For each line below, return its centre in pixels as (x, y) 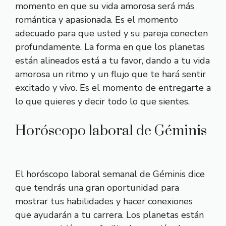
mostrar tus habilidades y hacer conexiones (104, 201)
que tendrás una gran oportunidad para (97, 188)
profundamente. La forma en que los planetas (110, 47)
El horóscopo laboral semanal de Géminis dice (110, 174)
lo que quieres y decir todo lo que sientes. (102, 101)
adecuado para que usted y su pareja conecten (111, 33)
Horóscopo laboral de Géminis (111, 131)
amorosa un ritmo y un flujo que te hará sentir (110, 74)
